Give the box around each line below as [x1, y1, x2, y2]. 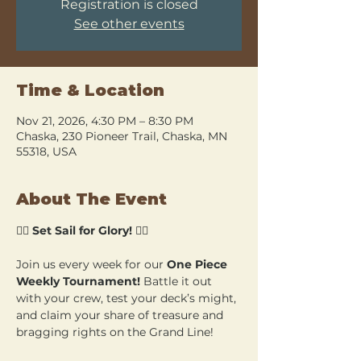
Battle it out [140, 273, 215, 288]
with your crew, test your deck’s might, [16, 290, 239, 305]
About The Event [16, 189, 167, 209]
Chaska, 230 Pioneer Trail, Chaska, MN [16, 128, 227, 143]
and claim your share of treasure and [16, 307, 226, 322]
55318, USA [16, 143, 77, 159]
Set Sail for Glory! [32, 222, 132, 238]
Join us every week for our [16, 256, 167, 272]
